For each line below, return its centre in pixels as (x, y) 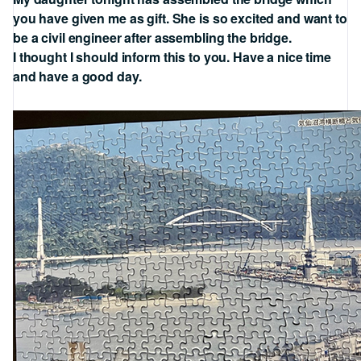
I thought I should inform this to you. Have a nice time (172, 57)
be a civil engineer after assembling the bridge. (152, 37)
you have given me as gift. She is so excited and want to (180, 18)
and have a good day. (77, 76)
